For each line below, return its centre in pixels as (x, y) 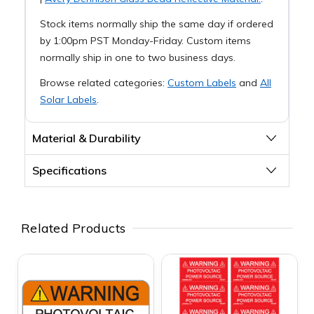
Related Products (73, 228)
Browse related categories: (103, 82)
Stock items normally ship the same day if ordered (156, 23)
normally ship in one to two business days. (137, 57)
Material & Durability (86, 138)
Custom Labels (202, 82)
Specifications (69, 170)
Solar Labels (68, 99)
